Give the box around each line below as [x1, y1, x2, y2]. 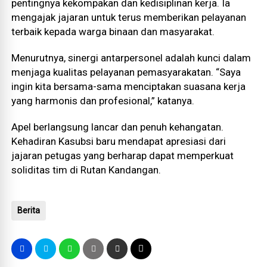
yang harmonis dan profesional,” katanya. [11, 94, 195, 107]
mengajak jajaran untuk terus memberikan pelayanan [11, 11, 247, 23]
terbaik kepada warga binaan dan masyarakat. [11, 25, 215, 38]
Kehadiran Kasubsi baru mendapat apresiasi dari [11, 135, 226, 147]
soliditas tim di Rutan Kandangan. [11, 163, 162, 176]
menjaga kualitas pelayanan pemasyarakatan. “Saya [11, 66, 241, 78]
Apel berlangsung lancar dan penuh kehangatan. [11, 120, 224, 133]
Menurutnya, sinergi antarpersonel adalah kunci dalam [11, 51, 252, 64]
